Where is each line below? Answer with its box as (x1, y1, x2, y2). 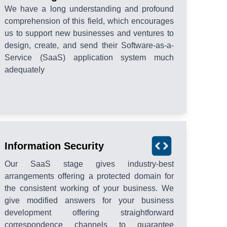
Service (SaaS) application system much (5, 53, 174, 62)
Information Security (5, 140, 104, 152)
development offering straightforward (5, 208, 174, 217)
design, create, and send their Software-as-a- (5, 41, 174, 50)
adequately (5, 65, 45, 74)
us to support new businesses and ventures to (5, 29, 174, 38)
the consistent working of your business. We (5, 184, 174, 193)
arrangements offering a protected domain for (5, 172, 174, 181)
